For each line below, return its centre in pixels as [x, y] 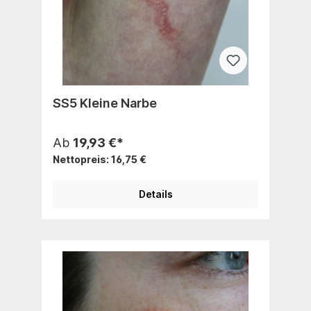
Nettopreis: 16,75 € [100, 159]
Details [155, 194]
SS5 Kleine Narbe [105, 103]
